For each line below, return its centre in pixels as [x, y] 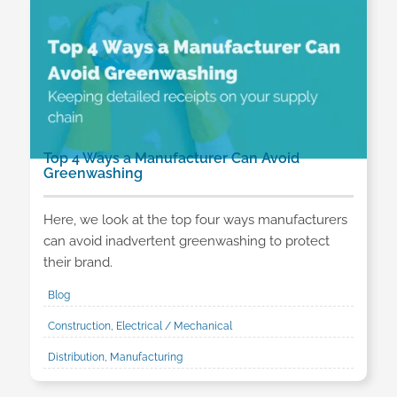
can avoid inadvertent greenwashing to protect [186, 241]
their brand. [78, 262]
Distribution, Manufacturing [115, 357]
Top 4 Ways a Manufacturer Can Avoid [171, 158]
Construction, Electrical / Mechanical [140, 326]
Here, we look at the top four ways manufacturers [195, 219]
